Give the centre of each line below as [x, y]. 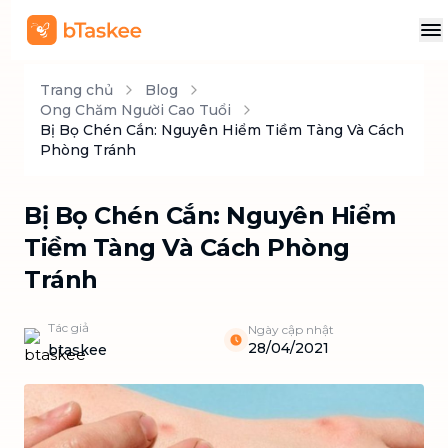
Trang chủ [76, 90]
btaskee [77, 350]
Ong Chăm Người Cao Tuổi [135, 110]
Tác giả [68, 327]
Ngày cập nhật [291, 329]
